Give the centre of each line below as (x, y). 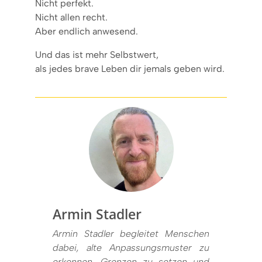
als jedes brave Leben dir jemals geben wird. (130, 68)
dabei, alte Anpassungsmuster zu (131, 247)
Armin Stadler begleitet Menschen (131, 233)
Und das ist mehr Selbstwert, (97, 54)
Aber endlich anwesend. (87, 31)
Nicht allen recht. (71, 17)
